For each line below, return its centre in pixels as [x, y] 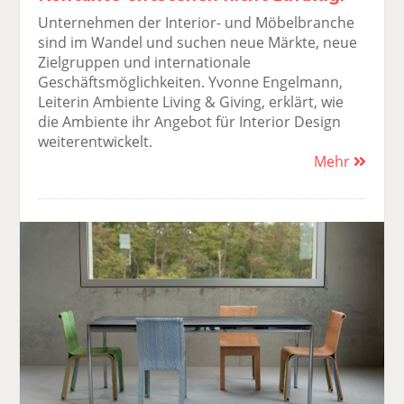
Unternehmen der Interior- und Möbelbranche [197, 23]
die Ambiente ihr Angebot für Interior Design [190, 122]
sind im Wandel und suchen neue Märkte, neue [198, 43]
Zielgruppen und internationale [145, 63]
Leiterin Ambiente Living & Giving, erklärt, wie [191, 102]
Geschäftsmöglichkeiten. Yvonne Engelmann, [191, 83]
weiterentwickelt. [96, 142]
